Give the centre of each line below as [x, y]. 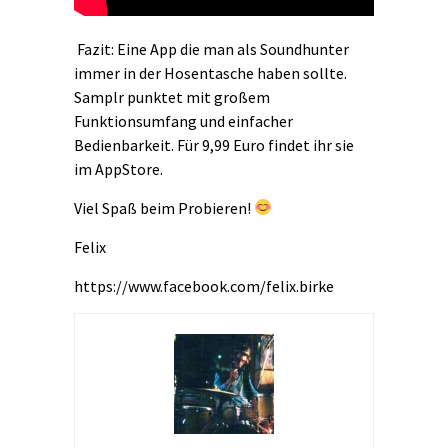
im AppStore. [118, 168]
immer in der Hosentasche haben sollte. [210, 72]
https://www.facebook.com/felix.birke [204, 285]
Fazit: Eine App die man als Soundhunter [211, 48]
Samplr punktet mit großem [172, 96]
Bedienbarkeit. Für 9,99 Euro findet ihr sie [214, 144]
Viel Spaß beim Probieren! [164, 207]
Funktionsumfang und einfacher [183, 120]
